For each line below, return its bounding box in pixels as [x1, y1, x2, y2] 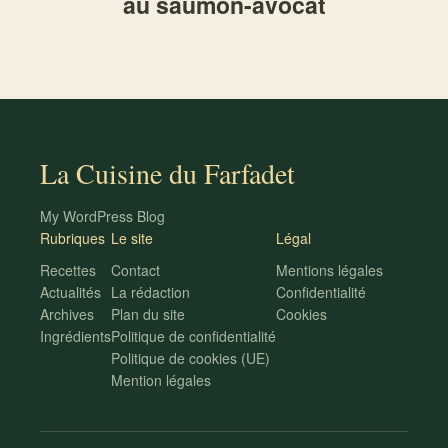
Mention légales [111, 370, 211, 390]
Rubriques [40, 228, 105, 248]
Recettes [40, 260, 96, 280]
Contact [111, 260, 160, 280]
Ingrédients [40, 326, 111, 346]
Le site [111, 228, 153, 248]
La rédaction [111, 282, 190, 302]
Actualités [40, 282, 101, 302]
